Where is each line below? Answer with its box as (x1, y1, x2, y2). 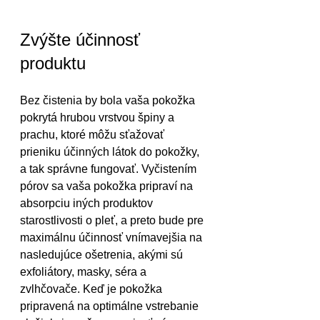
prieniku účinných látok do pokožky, (20, 146, 202, 159)
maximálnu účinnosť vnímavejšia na (20, 231, 205, 244)
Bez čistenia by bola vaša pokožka (20, 94, 198, 107)
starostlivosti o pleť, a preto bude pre (20, 214, 206, 227)
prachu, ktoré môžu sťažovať (20, 129, 167, 141)
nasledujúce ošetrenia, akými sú (20, 249, 186, 261)
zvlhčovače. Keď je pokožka (20, 283, 165, 296)
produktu (20, 54, 86, 74)
